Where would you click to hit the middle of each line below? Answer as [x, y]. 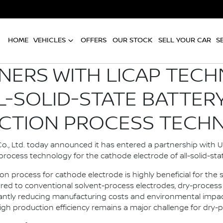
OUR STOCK [132, 40]
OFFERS [94, 40]
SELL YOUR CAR [185, 40]
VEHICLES [50, 40]
